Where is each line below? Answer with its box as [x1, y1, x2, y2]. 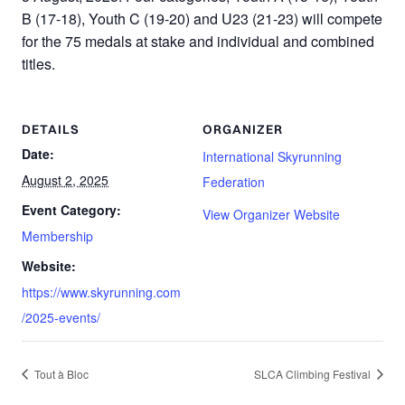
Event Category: [22, 200, 121, 219]
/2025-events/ [22, 307, 100, 326]
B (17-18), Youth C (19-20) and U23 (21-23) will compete [22, 7, 382, 29]
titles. [22, 52, 55, 74]
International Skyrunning [202, 146, 342, 165]
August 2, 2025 [22, 170, 108, 189]
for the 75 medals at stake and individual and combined [22, 30, 374, 52]
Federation [202, 172, 265, 191]
